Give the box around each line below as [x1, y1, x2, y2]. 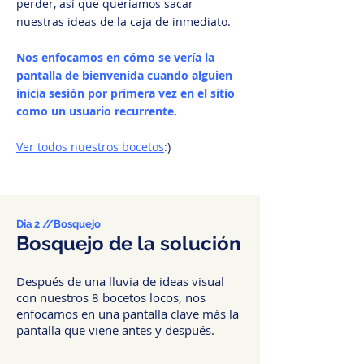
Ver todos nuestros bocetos [16, 139, 164, 154]
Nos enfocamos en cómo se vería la [16, 50, 214, 65]
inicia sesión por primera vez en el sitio [16, 85, 235, 101]
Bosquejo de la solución [16, 232, 241, 255]
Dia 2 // [16, 218, 54, 230]
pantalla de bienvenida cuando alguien [16, 67, 232, 83]
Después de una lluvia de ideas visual [16, 273, 224, 289]
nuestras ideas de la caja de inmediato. [16, 14, 231, 29]
